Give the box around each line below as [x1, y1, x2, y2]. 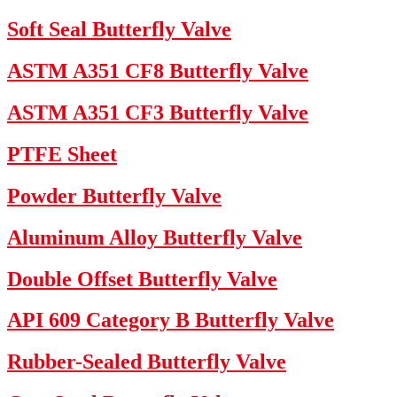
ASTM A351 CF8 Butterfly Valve [7, 59, 308, 83]
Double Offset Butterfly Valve [7, 267, 277, 291]
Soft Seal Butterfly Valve [7, 18, 231, 42]
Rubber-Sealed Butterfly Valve [7, 350, 286, 374]
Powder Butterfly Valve [7, 183, 222, 207]
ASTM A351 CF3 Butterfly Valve [7, 100, 308, 124]
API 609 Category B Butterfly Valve [7, 308, 334, 332]
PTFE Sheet [7, 142, 117, 166]
